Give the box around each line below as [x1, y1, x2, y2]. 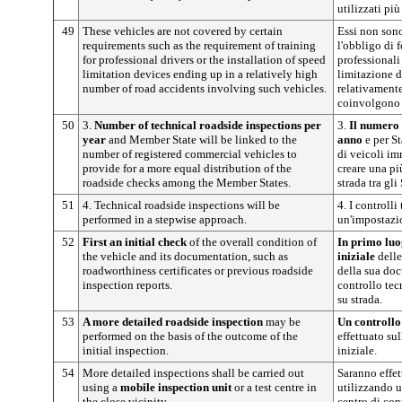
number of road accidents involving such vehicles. [83, 81, 327, 95]
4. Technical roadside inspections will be [83, 197, 280, 212]
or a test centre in [232, 380, 317, 394]
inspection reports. [83, 277, 172, 292]
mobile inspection [120, 380, 209, 394]
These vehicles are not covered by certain [83, 23, 283, 38]
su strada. [337, 292, 382, 306]
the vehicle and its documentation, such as [83, 249, 288, 263]
